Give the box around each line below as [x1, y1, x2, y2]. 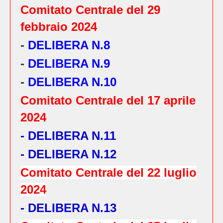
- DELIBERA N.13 [20, 201, 116, 215]
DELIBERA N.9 [28, 57, 110, 70]
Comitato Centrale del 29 [20, 3, 160, 16]
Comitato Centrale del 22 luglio [20, 166, 197, 179]
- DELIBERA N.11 [20, 129, 119, 142]
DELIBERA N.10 [28, 75, 116, 89]
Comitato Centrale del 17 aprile [20, 94, 196, 107]
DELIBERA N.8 [28, 38, 110, 52]
